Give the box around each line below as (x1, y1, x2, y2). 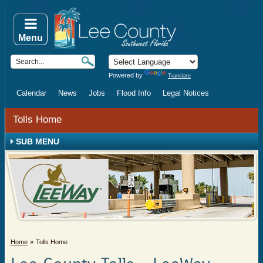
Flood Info (117, 89, 151, 97)
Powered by (109, 72, 144, 79)
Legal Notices (163, 89, 209, 97)
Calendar (16, 89, 46, 97)
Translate (168, 73, 191, 79)
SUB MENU (14, 137, 59, 146)
